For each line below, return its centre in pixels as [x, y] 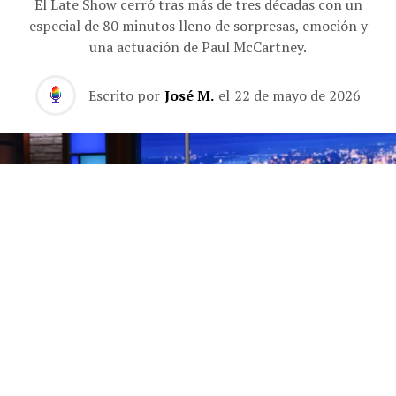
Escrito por [124, 95]
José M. [189, 95]
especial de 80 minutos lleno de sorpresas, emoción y [198, 25]
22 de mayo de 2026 [297, 95]
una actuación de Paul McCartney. [198, 46]
